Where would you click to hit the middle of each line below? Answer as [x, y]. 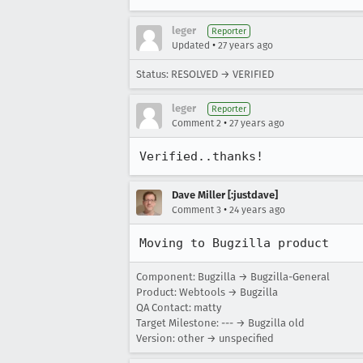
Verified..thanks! [201, 156]
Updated [191, 45]
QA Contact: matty [179, 307]
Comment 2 [196, 123]
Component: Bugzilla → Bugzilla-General [233, 277]
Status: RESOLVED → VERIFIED [205, 74]
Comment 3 [196, 210]
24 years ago [257, 210]
